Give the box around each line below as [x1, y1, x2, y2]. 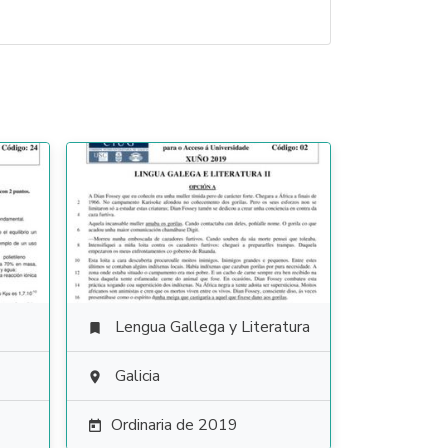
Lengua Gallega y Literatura [114, 316, 310, 338]
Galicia [114, 365, 160, 387]
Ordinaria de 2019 [110, 414, 238, 436]
